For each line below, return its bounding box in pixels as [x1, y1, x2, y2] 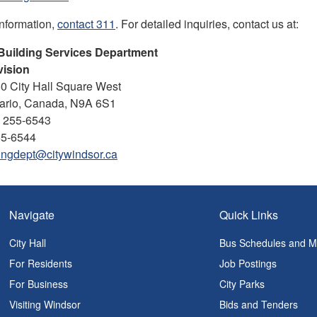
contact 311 [57, 15, 115, 32]
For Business [9, 277, 69, 291]
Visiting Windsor [9, 297, 81, 311]
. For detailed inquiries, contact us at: [115, 15, 299, 32]
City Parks [219, 277, 265, 291]
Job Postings [219, 256, 277, 270]
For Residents [9, 256, 73, 270]
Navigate [9, 207, 55, 223]
